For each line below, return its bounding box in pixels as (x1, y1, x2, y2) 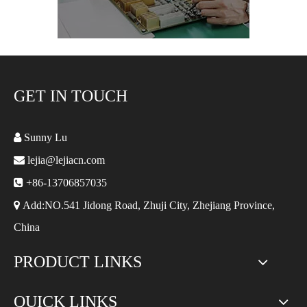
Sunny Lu (21, 132, 67, 143)
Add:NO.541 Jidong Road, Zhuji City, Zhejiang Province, (20, 199, 275, 211)
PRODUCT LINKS (14, 253, 142, 271)
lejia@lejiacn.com (27, 154, 105, 166)
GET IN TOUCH (14, 87, 127, 105)
